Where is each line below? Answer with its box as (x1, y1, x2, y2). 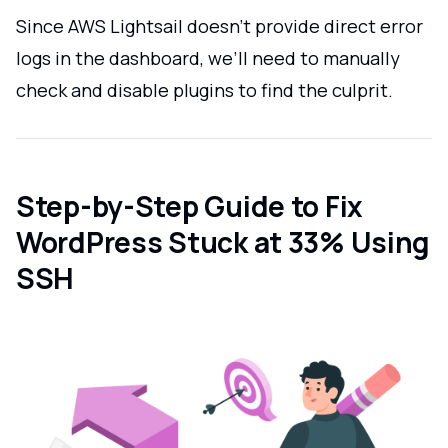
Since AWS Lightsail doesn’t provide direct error (16, 14, 423, 38)
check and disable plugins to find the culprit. (16, 78, 393, 102)
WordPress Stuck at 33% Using (16, 222, 431, 261)
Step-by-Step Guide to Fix (16, 186, 363, 225)
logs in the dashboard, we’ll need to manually (16, 46, 400, 70)
